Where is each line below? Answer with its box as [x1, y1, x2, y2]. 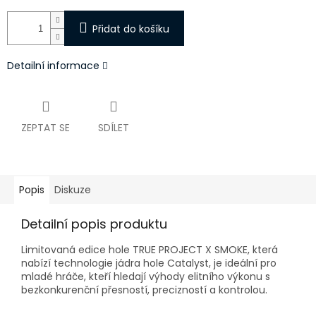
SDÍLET [98, 121, 129, 135]
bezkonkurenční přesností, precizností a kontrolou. [21, 283, 267, 298]
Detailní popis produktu [21, 215, 167, 233]
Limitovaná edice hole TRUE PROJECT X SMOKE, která [21, 243, 278, 257]
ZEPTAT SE [21, 121, 70, 135]
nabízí [21, 256, 54, 271]
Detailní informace [7, 59, 99, 73]
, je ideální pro [209, 256, 276, 271]
